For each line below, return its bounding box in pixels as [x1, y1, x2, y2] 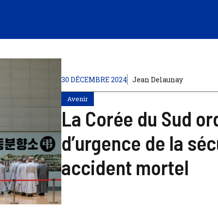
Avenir [67, 94, 88, 103]
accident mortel [61, 154, 189, 179]
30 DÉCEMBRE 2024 [61, 74, 127, 84]
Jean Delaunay [132, 74, 183, 84]
